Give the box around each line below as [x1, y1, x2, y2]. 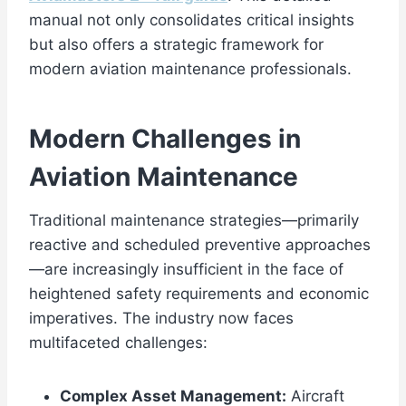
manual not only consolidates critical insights [29, 11, 354, 30]
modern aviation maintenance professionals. [29, 60, 352, 79]
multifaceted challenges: [29, 333, 208, 353]
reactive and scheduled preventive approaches [29, 236, 371, 255]
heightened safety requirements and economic [29, 285, 369, 304]
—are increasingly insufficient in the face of [29, 260, 343, 279]
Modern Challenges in [29, 123, 301, 155]
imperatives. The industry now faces [29, 309, 294, 328]
